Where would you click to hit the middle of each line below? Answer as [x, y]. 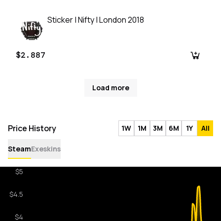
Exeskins [46, 149]
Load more [110, 88]
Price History [32, 129]
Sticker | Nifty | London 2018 [96, 20]
